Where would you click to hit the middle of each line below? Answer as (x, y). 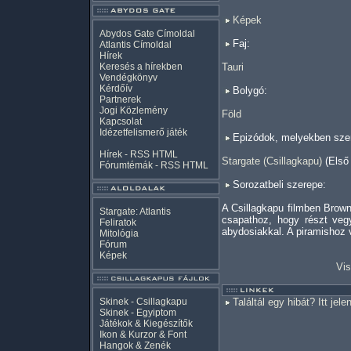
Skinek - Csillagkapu (143, 302)
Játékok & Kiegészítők (146, 324)
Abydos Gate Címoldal (147, 34)
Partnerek (120, 100)
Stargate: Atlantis (135, 212)
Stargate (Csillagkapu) (272, 161)
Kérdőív (116, 89)
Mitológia (119, 233)
